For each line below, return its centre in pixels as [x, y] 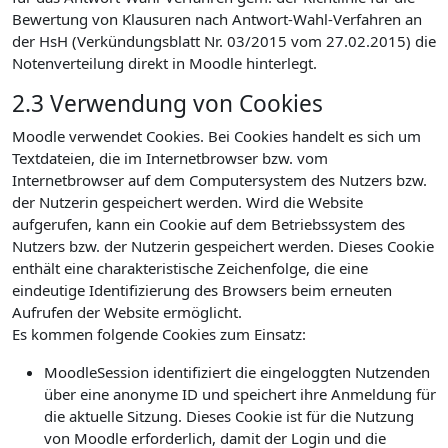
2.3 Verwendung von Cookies [167, 103]
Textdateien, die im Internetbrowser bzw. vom [170, 158]
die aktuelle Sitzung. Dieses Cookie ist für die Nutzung [229, 416]
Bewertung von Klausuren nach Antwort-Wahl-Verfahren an [217, 19]
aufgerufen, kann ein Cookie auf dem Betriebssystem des [208, 224]
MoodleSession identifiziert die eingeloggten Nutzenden [237, 372]
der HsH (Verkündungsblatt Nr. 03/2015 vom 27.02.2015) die [224, 41]
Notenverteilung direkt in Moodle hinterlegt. [164, 63]
